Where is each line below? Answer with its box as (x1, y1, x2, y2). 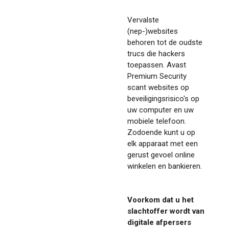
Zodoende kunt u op (127, 127, 195, 137)
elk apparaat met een (127, 139, 198, 148)
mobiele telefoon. (127, 116, 186, 126)
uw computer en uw (127, 105, 194, 114)
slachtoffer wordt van (127, 206, 204, 216)
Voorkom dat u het (127, 195, 194, 204)
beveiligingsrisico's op (127, 94, 199, 103)
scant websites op (127, 82, 189, 92)
